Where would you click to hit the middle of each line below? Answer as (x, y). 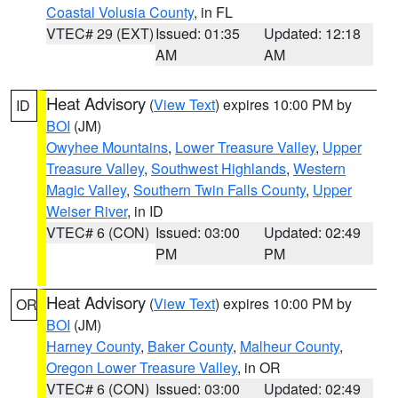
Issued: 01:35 (197, 33)
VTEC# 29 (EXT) (100, 33)
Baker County (190, 346)
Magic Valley (86, 190)
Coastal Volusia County (120, 12)
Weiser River (87, 211)
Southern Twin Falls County (219, 190)
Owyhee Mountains (107, 147)
